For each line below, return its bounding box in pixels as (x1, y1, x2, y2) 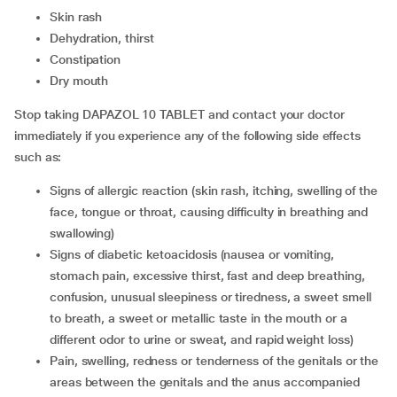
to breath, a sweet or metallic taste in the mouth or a (50, 311, 347, 325)
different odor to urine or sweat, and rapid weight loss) (50, 332, 354, 346)
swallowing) (50, 226, 115, 240)
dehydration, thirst (58, 31, 154, 45)
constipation (58, 52, 121, 66)
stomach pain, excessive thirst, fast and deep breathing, (50, 269, 365, 283)
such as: (14, 150, 62, 164)
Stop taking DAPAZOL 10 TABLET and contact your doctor (14, 107, 345, 121)
